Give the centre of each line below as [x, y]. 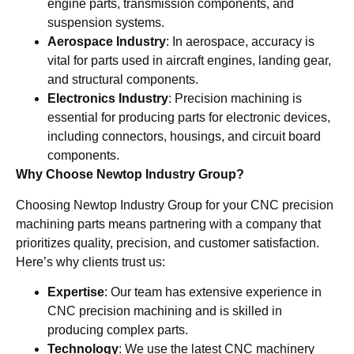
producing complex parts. [118, 330]
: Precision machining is [235, 99]
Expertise [76, 292]
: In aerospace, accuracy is [240, 42]
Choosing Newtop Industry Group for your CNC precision [175, 205]
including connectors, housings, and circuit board [184, 137]
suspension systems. [106, 23]
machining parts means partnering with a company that [168, 224]
